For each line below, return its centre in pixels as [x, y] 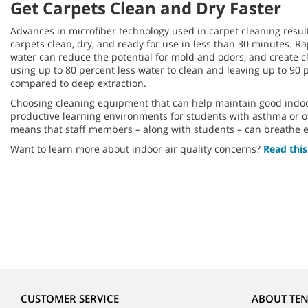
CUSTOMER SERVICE [70, 299]
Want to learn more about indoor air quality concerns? [137, 149]
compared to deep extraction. [78, 83]
